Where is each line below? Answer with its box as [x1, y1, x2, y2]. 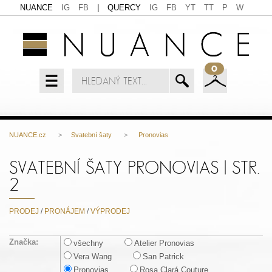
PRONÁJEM [44, 207, 85, 216]
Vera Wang [73, 252, 112, 261]
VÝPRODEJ [90, 207, 130, 216]
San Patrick [142, 252, 184, 261]
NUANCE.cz [9, 131, 46, 138]
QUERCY [107, 3, 141, 12]
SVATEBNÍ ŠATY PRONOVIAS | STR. [9, 157, 260, 177]
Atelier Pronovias [134, 239, 194, 248]
